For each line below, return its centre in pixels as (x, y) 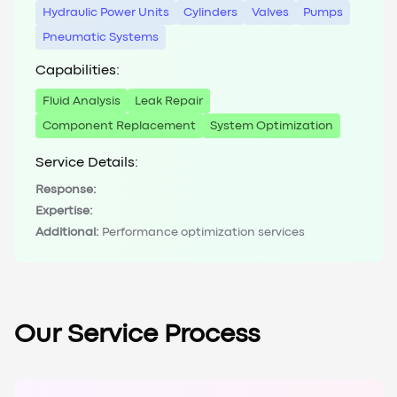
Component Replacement (119, 126)
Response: (66, 190)
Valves (270, 13)
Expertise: (64, 211)
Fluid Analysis (82, 101)
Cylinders (210, 13)
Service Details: (87, 163)
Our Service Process (137, 335)
